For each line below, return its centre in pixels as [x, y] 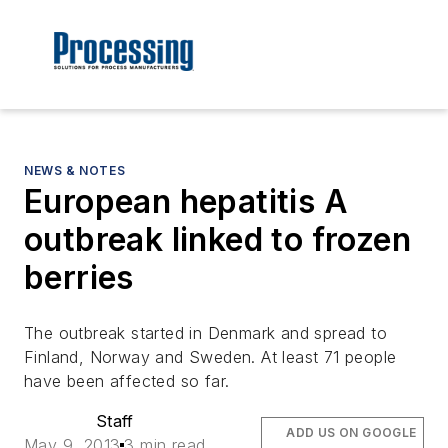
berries [79, 278]
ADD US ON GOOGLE [351, 433]
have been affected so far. [127, 381]
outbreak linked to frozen [217, 240]
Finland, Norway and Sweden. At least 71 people [210, 357]
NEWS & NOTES [75, 171]
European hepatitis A [186, 202]
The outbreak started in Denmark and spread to [205, 333]
